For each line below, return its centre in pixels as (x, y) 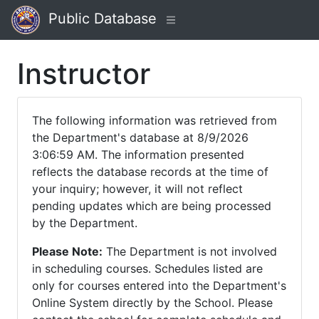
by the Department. (85, 223)
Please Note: (67, 251)
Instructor (84, 74)
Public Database (98, 19)
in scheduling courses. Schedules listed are (147, 268)
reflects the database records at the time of (150, 172)
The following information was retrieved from (155, 120)
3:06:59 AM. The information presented (138, 155)
